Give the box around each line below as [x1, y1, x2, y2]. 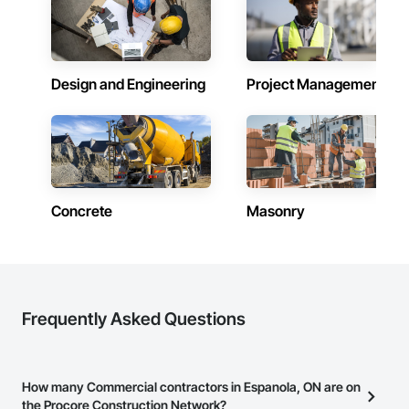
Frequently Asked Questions [22, 309, 246, 330]
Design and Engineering [51, 75, 205, 93]
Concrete [51, 202, 112, 220]
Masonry [246, 202, 305, 220]
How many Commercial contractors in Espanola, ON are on [22, 379, 361, 394]
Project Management [246, 75, 384, 93]
